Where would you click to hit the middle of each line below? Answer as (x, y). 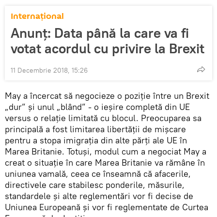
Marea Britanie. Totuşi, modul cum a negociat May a (106, 151)
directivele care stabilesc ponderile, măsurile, (95, 185)
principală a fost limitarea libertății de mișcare (95, 129)
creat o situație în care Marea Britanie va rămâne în (105, 162)
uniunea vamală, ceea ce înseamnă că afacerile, (98, 173)
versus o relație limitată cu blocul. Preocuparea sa (103, 118)
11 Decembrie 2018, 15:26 (49, 70)
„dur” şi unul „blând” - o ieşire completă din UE (97, 107)
